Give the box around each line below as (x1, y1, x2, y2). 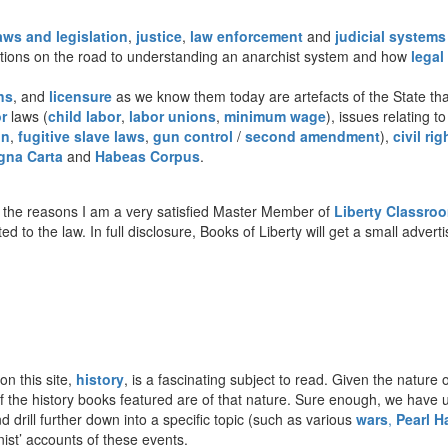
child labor (48, 105, 121, 126)
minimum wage (224, 105, 326, 126)
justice (136, 25, 182, 46)
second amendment (245, 125, 380, 146)
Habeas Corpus (95, 145, 200, 166)
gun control (153, 125, 233, 146)
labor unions (129, 105, 216, 126)
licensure (49, 85, 112, 106)
